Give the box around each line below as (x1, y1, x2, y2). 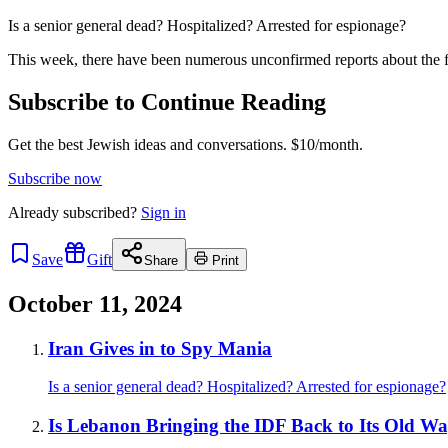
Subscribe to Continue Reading (8, 88, 326, 115)
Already (8, 203, 63, 221)
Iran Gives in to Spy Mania (48, 337, 272, 359)
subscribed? (63, 203, 137, 221)
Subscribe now (8, 169, 102, 187)
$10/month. (287, 135, 363, 153)
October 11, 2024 (8, 290, 182, 317)
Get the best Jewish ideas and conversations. (8, 135, 287, 153)
